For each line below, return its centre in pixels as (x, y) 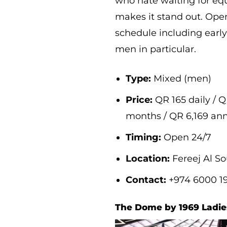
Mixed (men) (181, 78)
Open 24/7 (186, 137)
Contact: (146, 180)
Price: (139, 100)
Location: (148, 158)
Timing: (144, 137)
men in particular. (156, 49)
